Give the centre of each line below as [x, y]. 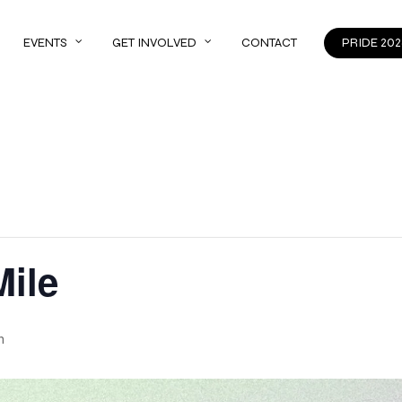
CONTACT [269, 42]
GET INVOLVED [154, 42]
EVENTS [45, 42]
